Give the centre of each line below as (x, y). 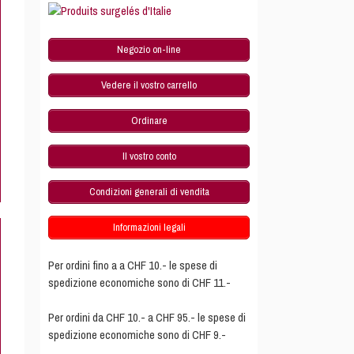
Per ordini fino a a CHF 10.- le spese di (133, 266)
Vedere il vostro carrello (149, 85)
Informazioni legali (149, 227)
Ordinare (149, 120)
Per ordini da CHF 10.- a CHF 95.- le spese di (147, 318)
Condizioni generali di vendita (149, 191)
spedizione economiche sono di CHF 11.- (139, 283)
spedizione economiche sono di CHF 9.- (137, 335)
